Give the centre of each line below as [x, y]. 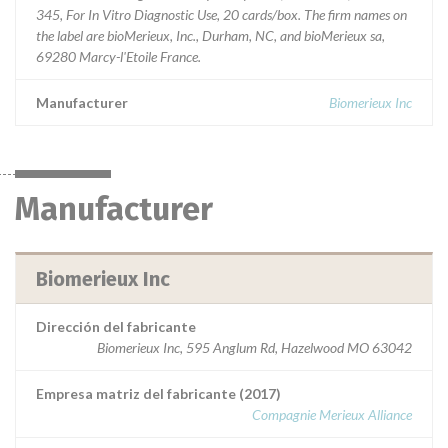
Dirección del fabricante [116, 326]
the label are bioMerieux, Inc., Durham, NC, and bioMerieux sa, [210, 35]
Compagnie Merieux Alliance [332, 414]
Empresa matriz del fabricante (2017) [158, 393]
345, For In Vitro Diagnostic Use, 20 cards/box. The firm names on [221, 14]
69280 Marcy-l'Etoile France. [118, 56]
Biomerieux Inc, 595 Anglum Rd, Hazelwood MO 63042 [254, 347]
